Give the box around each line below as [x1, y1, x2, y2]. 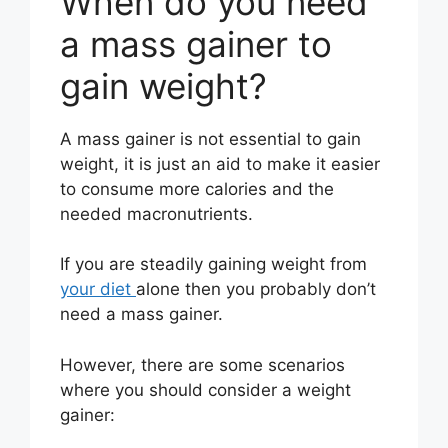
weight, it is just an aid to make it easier [60, 153, 380, 174]
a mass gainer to [60, 22, 332, 65]
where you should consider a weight [60, 379, 351, 400]
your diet [60, 279, 136, 300]
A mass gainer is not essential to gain [60, 128, 361, 149]
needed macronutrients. [60, 203, 253, 224]
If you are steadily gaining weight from [60, 254, 367, 275]
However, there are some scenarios [60, 354, 345, 375]
